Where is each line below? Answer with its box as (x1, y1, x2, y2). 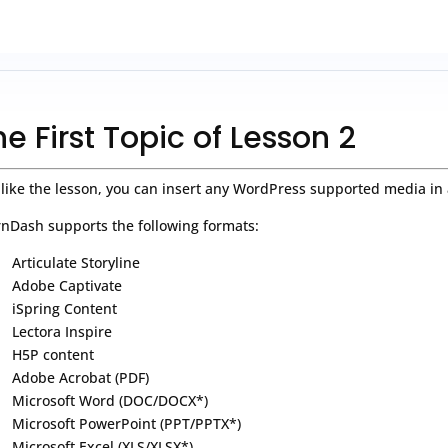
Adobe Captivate (12, 275, 122, 295)
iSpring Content (12, 298, 117, 318)
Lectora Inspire (12, 321, 112, 341)
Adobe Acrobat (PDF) (12, 367, 149, 387)
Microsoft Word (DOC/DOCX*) (12, 390, 208, 410)
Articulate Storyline (12, 252, 140, 272)
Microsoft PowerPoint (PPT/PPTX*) (12, 413, 241, 433)
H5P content (12, 344, 94, 364)
